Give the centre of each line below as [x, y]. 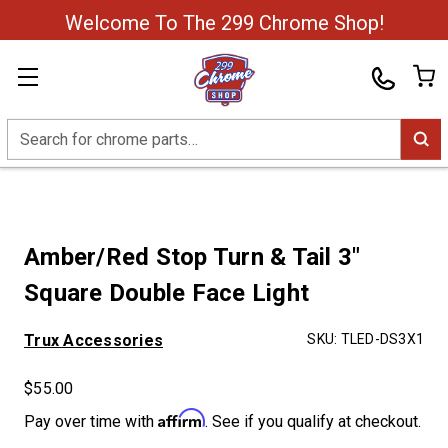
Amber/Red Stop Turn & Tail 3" [192, 257]
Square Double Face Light [166, 293]
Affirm [181, 418]
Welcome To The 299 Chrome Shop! [224, 23]
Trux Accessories [93, 340]
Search [31, 130]
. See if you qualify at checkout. [313, 421]
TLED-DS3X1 [382, 339]
